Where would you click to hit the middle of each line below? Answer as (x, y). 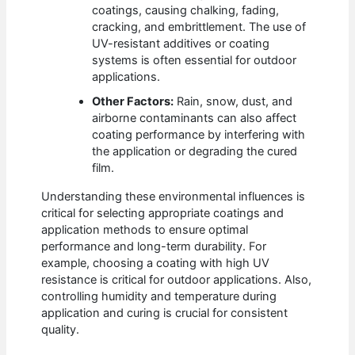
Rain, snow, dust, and (233, 102)
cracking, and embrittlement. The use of (199, 27)
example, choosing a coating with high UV (156, 263)
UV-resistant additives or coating (181, 44)
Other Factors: (133, 102)
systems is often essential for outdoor (195, 61)
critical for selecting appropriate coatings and (163, 213)
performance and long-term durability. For (154, 246)
